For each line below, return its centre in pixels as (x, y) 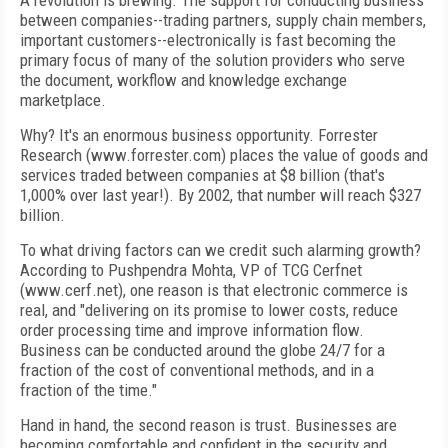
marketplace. (63, 100)
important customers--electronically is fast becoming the (208, 40)
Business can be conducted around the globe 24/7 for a (202, 350)
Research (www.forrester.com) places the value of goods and (224, 155)
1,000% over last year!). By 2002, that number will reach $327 (220, 195)
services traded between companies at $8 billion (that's (202, 175)
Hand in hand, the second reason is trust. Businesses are (208, 425)
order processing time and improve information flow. (192, 330)
